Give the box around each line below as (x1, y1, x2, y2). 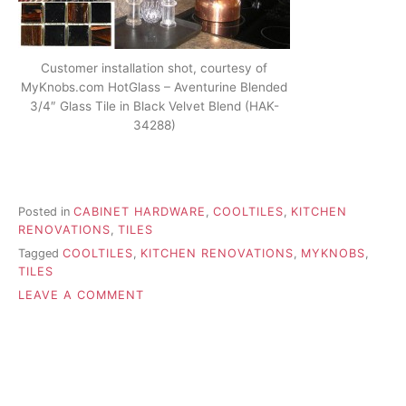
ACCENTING (143, 305, 220, 320)
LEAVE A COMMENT (18, 288, 144, 303)
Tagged (18, 246, 63, 260)
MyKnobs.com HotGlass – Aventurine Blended (21, 79, 287, 94)
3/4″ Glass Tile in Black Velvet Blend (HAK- (29, 98, 279, 113)
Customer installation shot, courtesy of (41, 60, 267, 75)
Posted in (18, 204, 73, 218)
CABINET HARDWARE (73, 204, 206, 218)
